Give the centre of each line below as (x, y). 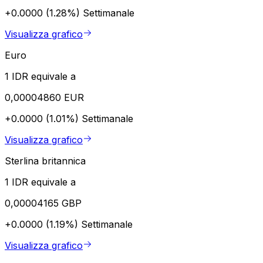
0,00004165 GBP (43, 203)
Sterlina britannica (45, 161)
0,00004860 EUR (44, 97)
